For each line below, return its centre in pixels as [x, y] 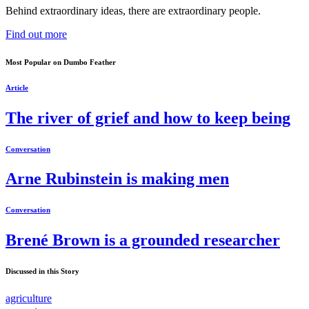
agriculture [29, 299]
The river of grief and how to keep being [148, 118]
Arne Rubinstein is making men [117, 179]
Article [17, 87]
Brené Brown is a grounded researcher [143, 240]
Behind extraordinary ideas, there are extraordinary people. [133, 10]
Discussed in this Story [42, 271]
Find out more [36, 34]
